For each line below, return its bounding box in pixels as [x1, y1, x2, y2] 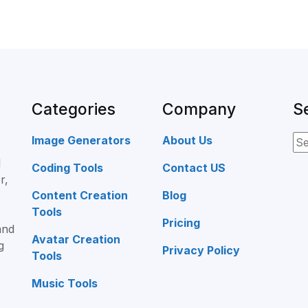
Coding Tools [32, 161, 103, 175]
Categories [32, 100, 115, 120]
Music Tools [32, 276, 98, 291]
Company [162, 100, 236, 120]
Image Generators [32, 133, 131, 148]
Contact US [162, 161, 225, 175]
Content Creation [32, 188, 128, 203]
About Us [162, 133, 212, 148]
